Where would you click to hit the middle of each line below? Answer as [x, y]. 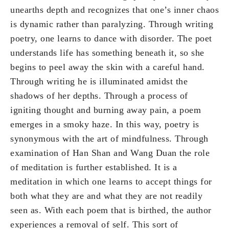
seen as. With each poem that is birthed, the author [111, 210]
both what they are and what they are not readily [106, 196]
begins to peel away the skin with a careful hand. [108, 67]
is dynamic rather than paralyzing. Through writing [112, 24]
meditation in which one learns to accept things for [111, 182]
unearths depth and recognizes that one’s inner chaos [114, 10]
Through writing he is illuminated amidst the [99, 82]
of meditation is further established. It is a [94, 167]
